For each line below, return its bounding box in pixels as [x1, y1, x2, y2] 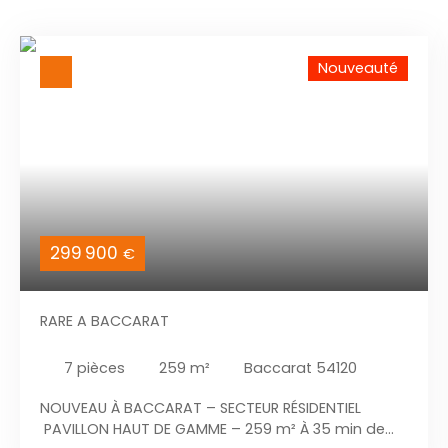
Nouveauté [318, 58, 398, 79]
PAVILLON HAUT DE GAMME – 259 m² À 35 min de [40, 419, 385, 440]
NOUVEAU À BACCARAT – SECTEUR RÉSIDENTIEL [40, 398, 361, 419]
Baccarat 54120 [244, 357, 357, 378]
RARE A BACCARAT [40, 311, 169, 332]
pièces [77, 357, 125, 378]
